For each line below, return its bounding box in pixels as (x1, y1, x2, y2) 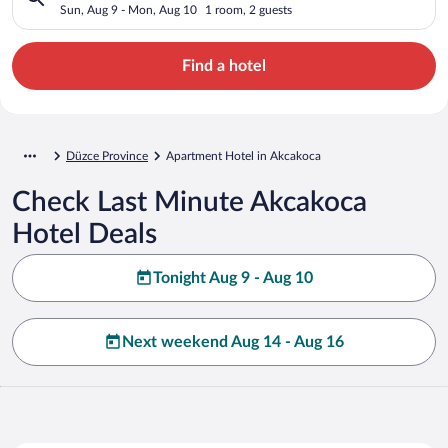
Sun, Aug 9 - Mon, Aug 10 (60, 3, 197, 16)
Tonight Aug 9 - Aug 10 (153, 269, 313, 286)
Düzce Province (66, 149, 148, 162)
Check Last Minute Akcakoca (12, 187, 367, 216)
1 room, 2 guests (205, 3, 292, 16)
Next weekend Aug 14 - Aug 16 (122, 333, 344, 350)
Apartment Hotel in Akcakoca (166, 149, 321, 162)
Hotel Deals (12, 219, 157, 248)
